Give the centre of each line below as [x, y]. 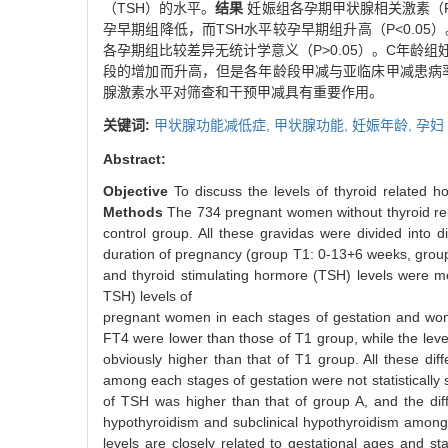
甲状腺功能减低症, [214, 125]
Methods [135, 212]
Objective [139, 191]
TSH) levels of [147, 296]
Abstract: [134, 159]
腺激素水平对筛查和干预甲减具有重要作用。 [243, 92]
